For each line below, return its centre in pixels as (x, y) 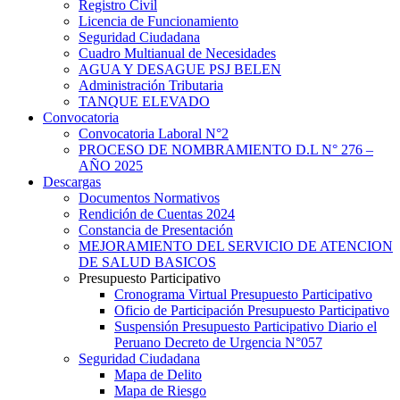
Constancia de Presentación (156, 229)
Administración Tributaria (151, 85)
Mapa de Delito (158, 374)
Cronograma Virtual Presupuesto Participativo (243, 294)
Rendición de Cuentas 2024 (157, 213)
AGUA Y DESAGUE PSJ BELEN (180, 69)
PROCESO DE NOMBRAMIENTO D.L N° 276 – (226, 149)
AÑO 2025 (111, 165)
